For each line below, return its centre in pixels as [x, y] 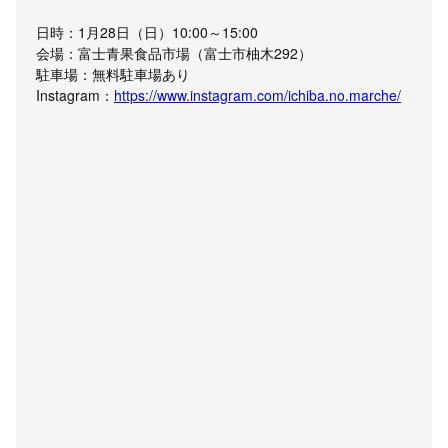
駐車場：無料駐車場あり [113, 74]
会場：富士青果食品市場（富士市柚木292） [174, 53]
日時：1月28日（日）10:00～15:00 [147, 32]
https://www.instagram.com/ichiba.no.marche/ [257, 95]
